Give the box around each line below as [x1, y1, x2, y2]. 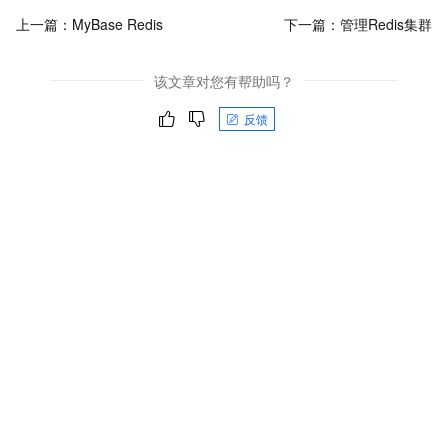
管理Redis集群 [340, 14, 432, 35]
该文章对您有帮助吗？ [154, 70, 294, 91]
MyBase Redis [72, 14, 163, 35]
